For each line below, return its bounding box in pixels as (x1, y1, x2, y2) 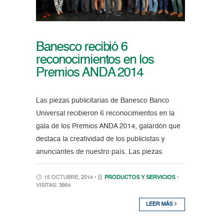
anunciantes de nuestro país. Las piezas (36, 148, 162, 155)
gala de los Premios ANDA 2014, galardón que (36, 122, 181, 130)
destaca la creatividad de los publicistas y (36, 135, 165, 143)
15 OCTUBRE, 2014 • (42, 175, 98, 181)
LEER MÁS (146, 201, 175, 207)
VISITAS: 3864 (36, 183, 71, 188)
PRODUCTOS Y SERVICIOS (104, 175, 175, 181)
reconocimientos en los (36, 53, 154, 67)
